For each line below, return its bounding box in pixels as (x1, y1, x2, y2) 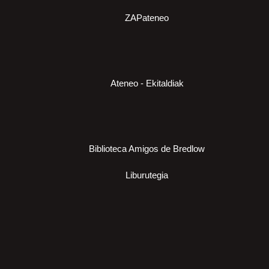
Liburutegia (125, 170, 168, 181)
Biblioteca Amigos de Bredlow (89, 144, 205, 154)
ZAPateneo (125, 13, 169, 23)
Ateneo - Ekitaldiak (110, 78, 184, 89)
